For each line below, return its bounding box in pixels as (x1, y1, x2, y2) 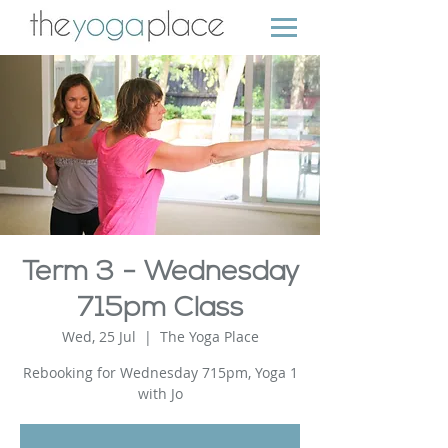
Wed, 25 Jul (61, 327, 136, 346)
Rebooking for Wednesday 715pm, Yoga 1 (22, 363, 298, 382)
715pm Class (76, 295, 244, 323)
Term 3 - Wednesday (21, 259, 299, 287)
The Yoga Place (159, 327, 259, 346)
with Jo (137, 384, 183, 403)
